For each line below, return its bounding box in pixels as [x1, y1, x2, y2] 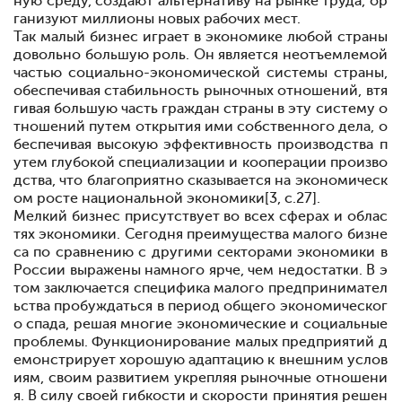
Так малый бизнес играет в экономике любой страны [13, 29, 388, 45]
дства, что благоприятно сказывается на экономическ [13, 172, 388, 188]
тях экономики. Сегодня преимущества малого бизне [13, 226, 388, 242]
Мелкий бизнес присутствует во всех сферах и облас [13, 208, 388, 224]
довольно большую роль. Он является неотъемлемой [13, 47, 388, 63]
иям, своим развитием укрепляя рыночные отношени [13, 370, 388, 386]
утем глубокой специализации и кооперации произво [13, 154, 388, 170]
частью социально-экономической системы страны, [13, 65, 388, 81]
